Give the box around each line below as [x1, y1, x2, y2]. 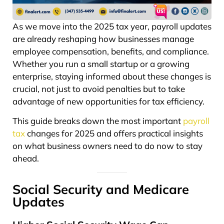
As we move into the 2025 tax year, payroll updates [12, 20, 211, 31]
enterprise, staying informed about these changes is [12, 70, 211, 81]
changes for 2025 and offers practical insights [25, 128, 203, 139]
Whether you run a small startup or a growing [12, 58, 189, 69]
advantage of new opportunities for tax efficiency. [12, 95, 204, 106]
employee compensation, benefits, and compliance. [12, 45, 209, 56]
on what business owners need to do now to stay [12, 140, 202, 151]
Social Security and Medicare [12, 180, 189, 197]
